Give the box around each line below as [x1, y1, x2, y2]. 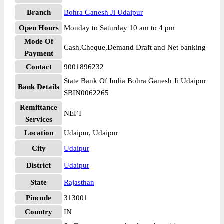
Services [25, 115, 52, 123]
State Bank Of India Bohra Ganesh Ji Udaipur [64, 77, 206, 85]
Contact [25, 63, 52, 71]
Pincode [26, 194, 51, 202]
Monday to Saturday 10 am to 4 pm [64, 24, 175, 32]
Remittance [20, 103, 57, 111]
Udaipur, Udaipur [64, 129, 118, 137]
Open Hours [18, 24, 59, 32]
